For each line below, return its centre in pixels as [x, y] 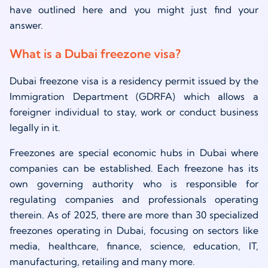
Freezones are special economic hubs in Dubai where [134, 153]
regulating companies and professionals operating [134, 200]
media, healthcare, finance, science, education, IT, [134, 246]
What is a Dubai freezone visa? [95, 54]
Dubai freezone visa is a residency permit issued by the [134, 81]
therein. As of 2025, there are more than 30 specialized [134, 215]
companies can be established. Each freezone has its [134, 168]
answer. [26, 25]
